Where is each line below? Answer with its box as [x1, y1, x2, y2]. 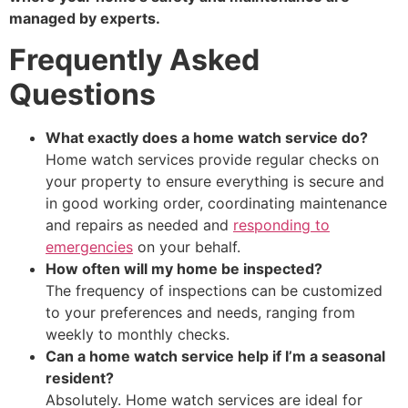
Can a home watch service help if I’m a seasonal [46, 346, 385, 365]
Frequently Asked [9, 41, 260, 77]
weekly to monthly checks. [46, 324, 229, 343]
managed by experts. [9, 9, 160, 28]
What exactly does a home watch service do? [46, 127, 368, 147]
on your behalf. [133, 237, 240, 256]
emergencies [46, 237, 133, 256]
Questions [9, 76, 156, 112]
